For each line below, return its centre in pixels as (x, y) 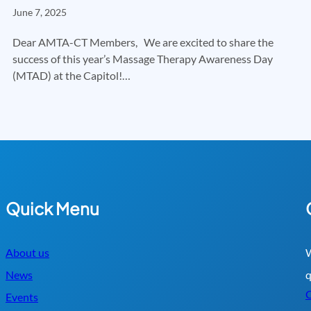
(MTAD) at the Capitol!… (72, 75)
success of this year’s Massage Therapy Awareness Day (143, 58)
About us (27, 253)
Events (22, 297)
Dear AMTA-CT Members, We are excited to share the (143, 42)
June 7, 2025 (40, 12)
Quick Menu (52, 209)
